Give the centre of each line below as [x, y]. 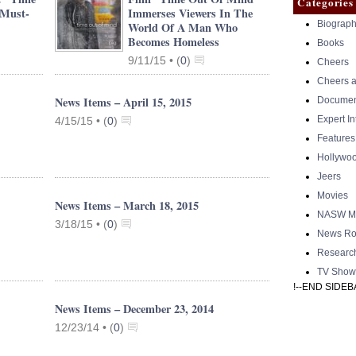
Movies [333, 195]
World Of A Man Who [183, 27]
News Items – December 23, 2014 [134, 309]
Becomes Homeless [174, 42]
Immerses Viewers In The [190, 13]
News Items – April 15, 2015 [123, 102]
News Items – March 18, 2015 [127, 205]
